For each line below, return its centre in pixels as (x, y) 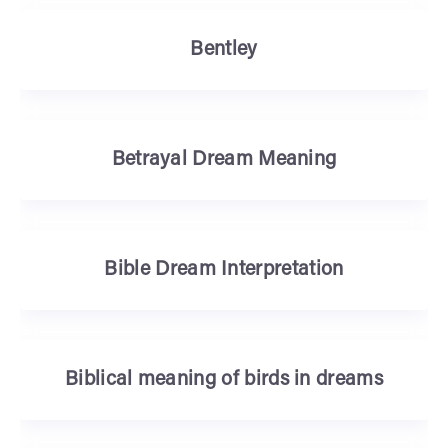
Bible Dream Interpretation (224, 270)
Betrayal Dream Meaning (224, 160)
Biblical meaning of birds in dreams (224, 380)
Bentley (224, 50)
